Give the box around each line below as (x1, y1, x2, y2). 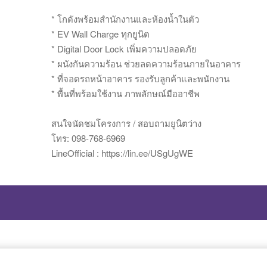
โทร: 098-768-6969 (51, 132, 125, 144)
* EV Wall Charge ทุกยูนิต (51, 27, 150, 40)
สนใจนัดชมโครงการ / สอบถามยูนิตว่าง (51, 117, 201, 129)
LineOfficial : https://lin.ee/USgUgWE (51, 147, 193, 159)
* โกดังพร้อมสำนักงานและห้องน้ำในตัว (51, 13, 199, 25)
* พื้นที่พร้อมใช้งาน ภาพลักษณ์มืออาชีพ (51, 87, 200, 100)
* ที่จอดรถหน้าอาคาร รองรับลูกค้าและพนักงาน (51, 72, 229, 85)
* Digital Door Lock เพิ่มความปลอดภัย (51, 42, 197, 55)
